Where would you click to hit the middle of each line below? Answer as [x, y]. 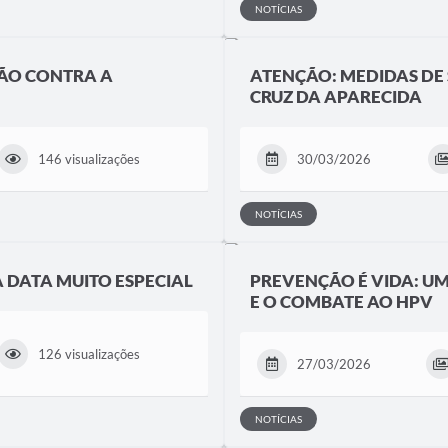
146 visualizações [89, 159]
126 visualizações [89, 353]
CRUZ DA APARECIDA [336, 96]
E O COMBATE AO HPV [341, 301]
